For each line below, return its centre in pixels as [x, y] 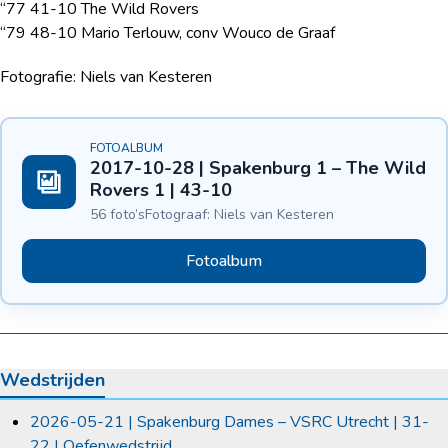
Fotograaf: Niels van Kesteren [239, 215]
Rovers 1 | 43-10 [161, 190]
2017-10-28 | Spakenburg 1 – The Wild [258, 168]
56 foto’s [117, 215]
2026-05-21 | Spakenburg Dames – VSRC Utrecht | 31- [229, 422]
